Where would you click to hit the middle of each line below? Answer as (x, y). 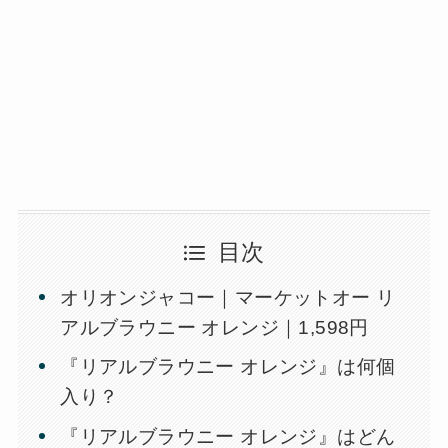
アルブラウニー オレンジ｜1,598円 (214, 327)
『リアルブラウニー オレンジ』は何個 (228, 367)
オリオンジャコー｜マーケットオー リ (228, 297)
